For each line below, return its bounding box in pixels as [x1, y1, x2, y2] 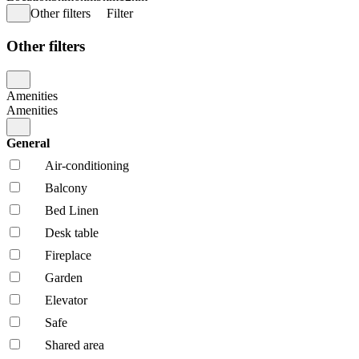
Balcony [45, 180, 87, 195]
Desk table [45, 225, 99, 240]
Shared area [45, 337, 104, 352]
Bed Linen [45, 203, 99, 217]
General [6, 135, 53, 150]
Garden [45, 270, 83, 284]
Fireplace [45, 248, 91, 262]
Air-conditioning [45, 158, 129, 172]
